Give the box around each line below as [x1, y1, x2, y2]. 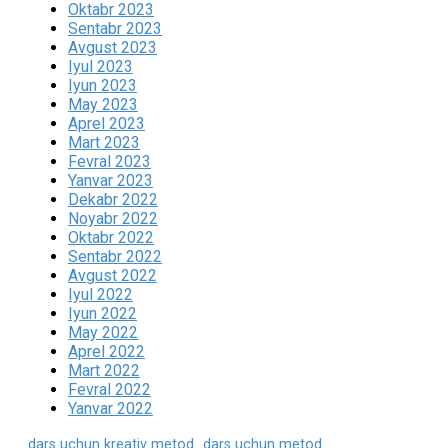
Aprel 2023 [68, 114, 145, 134]
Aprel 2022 [68, 342, 145, 362]
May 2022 [68, 323, 138, 343]
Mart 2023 [68, 133, 140, 153]
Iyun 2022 [68, 304, 137, 324]
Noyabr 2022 [68, 209, 158, 229]
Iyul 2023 [68, 57, 133, 77]
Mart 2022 [68, 361, 140, 381]
